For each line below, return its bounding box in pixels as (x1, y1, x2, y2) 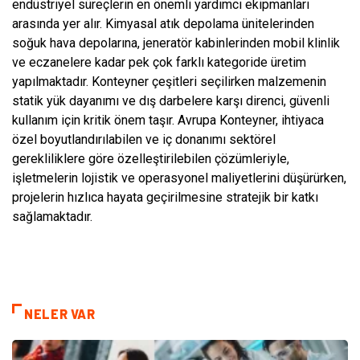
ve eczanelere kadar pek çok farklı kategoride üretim (12, 54, 306, 70)
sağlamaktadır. (12, 208, 92, 224)
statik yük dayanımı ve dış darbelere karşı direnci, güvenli (12, 92, 329, 108)
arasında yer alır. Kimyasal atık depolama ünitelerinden (12, 15, 314, 31)
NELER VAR (24, 305, 96, 321)
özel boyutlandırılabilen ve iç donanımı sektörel (12, 131, 276, 147)
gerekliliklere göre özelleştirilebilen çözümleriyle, (12, 150, 289, 166)
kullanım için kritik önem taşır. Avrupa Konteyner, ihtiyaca (12, 112, 324, 128)
